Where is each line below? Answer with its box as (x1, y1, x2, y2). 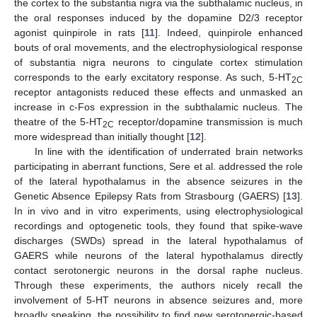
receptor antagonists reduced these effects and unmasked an (14, 86, 303, 98)
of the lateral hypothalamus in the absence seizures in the (14, 175, 303, 188)
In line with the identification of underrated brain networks (34, 146, 303, 158)
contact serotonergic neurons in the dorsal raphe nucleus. (14, 265, 303, 277)
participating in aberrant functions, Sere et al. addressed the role (14, 161, 303, 173)
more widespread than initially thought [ (14, 131, 190, 143)
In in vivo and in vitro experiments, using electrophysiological (14, 205, 303, 217)
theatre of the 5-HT (14, 116, 103, 128)
